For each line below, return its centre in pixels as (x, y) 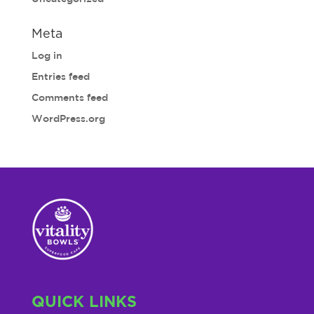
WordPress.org (68, 118)
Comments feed (69, 97)
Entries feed (60, 76)
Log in (47, 55)
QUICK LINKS (84, 302)
